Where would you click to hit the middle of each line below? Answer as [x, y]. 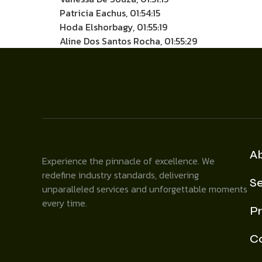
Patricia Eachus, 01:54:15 [110, 13]
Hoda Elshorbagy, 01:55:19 [113, 27]
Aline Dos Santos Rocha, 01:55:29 [128, 41]
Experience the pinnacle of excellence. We [128, 161]
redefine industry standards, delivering [120, 175]
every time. [65, 203]
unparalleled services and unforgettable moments [145, 189]
